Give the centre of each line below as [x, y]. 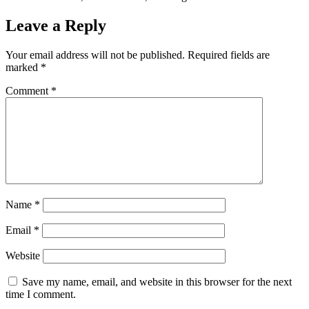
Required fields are [229, 54]
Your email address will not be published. [95, 54]
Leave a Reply [56, 25]
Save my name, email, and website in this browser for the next [157, 281]
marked [23, 67]
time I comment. [41, 294]
